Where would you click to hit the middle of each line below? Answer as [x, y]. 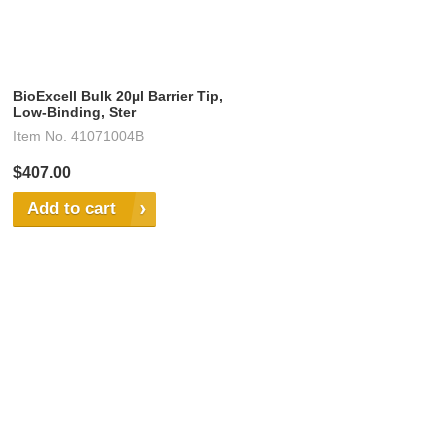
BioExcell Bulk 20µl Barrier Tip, [118, 96]
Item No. [40, 136]
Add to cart [71, 209]
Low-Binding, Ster [74, 112]
